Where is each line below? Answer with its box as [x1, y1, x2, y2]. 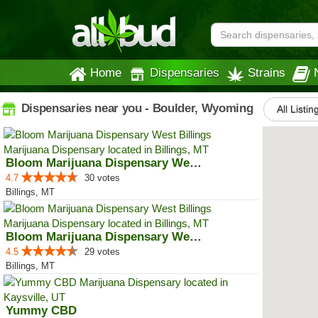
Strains [248, 66, 285, 79]
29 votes [84, 246, 120, 257]
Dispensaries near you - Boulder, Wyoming [18, 101, 253, 115]
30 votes [84, 172, 120, 183]
